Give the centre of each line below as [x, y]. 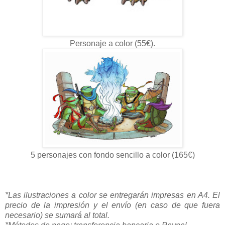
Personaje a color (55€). [113, 43]
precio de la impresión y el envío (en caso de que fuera [113, 205]
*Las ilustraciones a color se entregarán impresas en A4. [109, 195]
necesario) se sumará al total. [57, 215]
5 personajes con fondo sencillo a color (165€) [113, 155]
